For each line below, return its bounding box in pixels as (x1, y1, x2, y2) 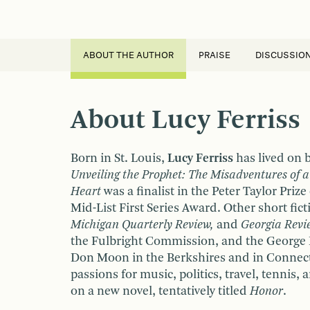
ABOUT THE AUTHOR (83, 51, 174, 60)
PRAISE (199, 51, 230, 60)
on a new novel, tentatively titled (71, 284, 250, 298)
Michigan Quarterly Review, (71, 218, 214, 231)
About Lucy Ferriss (71, 107, 300, 135)
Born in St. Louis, (71, 152, 167, 165)
